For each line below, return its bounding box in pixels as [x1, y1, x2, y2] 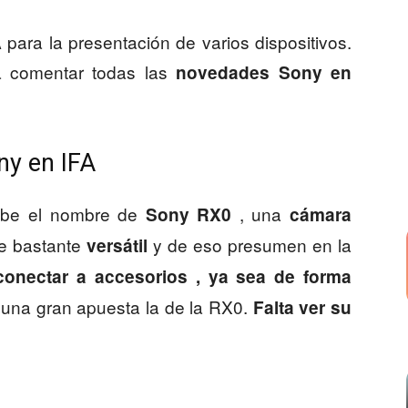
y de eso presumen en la [148, 232, 352, 257]
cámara [281, 202, 352, 227]
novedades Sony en [176, 60, 352, 85]
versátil [81, 233, 148, 258]
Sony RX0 [145, 202, 232, 227]
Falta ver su [252, 295, 352, 320]
